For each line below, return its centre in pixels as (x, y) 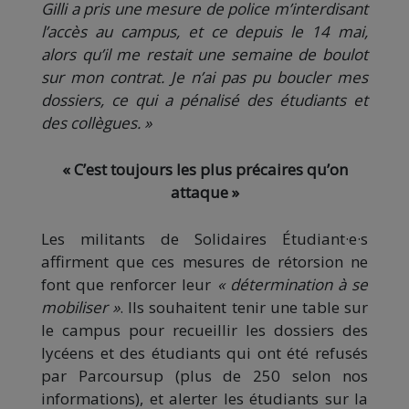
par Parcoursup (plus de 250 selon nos (204, 375)
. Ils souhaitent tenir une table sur (244, 307)
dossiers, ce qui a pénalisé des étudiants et (204, 100)
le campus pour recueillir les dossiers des (204, 330)
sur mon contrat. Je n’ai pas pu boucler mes (204, 77)
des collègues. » (96, 122)
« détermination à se (293, 284)
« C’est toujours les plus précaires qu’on (204, 169)
